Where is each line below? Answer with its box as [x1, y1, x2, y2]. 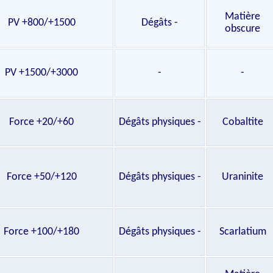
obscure [225, 23, 260, 35]
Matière [225, 11, 260, 23]
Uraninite [222, 171, 263, 183]
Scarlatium [219, 226, 266, 238]
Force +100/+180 [4, 226, 79, 238]
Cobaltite [222, 116, 263, 128]
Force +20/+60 [9, 116, 74, 128]
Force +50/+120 [6, 171, 77, 183]
